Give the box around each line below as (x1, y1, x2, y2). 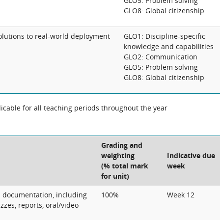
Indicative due (167, 151, 215, 160)
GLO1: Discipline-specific (124, 31, 205, 41)
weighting (101, 151, 135, 160)
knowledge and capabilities (124, 42, 214, 51)
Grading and (101, 140, 142, 150)
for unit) (101, 171, 129, 181)
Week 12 (167, 190, 194, 199)
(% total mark (101, 161, 148, 170)
